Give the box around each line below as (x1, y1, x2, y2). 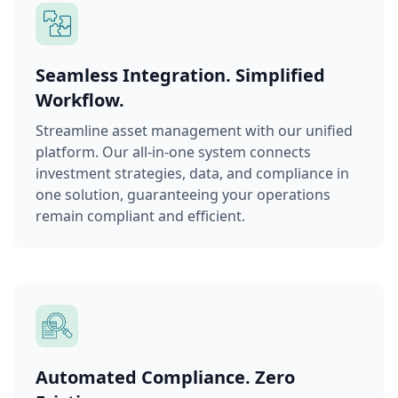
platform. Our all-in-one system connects (36, 141, 311, 162)
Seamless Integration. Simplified (36, 62, 325, 87)
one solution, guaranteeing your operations (36, 184, 330, 204)
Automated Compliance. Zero (36, 364, 295, 389)
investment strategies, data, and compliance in (36, 163, 349, 183)
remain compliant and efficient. (36, 205, 245, 226)
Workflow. (36, 87, 124, 112)
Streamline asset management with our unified (36, 120, 353, 140)
